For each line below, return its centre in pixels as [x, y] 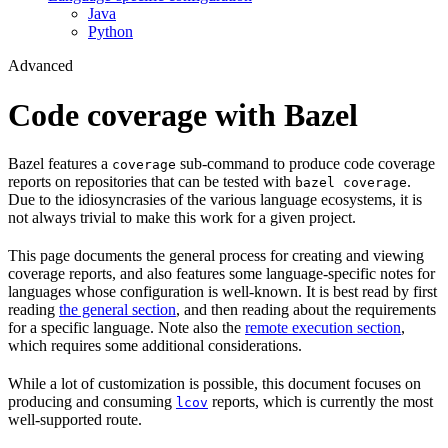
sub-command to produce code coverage [305, 164]
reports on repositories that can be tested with [151, 182]
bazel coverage [351, 183]
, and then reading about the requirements [306, 310]
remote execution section [323, 328]
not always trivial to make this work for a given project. [182, 218]
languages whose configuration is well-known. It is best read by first [222, 292]
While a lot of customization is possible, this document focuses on [214, 384]
